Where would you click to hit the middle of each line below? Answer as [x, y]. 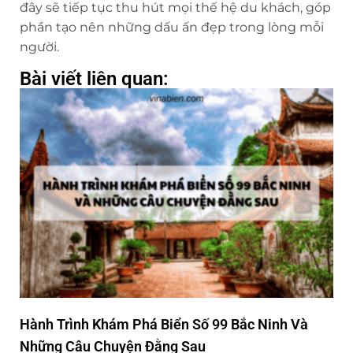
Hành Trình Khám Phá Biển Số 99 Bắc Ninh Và [164, 324]
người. [39, 47]
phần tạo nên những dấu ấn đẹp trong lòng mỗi [172, 28]
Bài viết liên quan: [94, 79]
